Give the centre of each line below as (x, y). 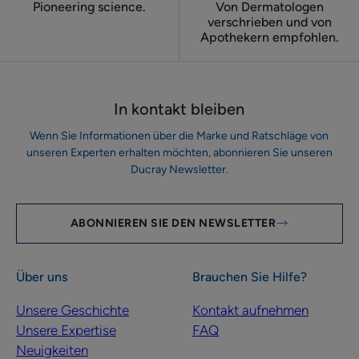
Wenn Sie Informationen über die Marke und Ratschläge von (179, 136)
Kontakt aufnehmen (250, 311)
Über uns (42, 277)
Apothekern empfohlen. (269, 38)
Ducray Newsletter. (179, 170)
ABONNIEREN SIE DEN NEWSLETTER (173, 224)
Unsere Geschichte (73, 311)
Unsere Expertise (66, 331)
